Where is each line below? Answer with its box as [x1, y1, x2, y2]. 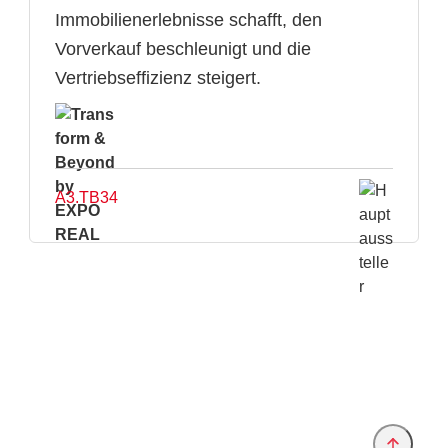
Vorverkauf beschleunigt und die [55, 39, 311, 59]
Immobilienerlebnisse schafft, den [55, 10, 322, 30]
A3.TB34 [55, 189, 118, 206]
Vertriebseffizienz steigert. [55, 68, 261, 88]
